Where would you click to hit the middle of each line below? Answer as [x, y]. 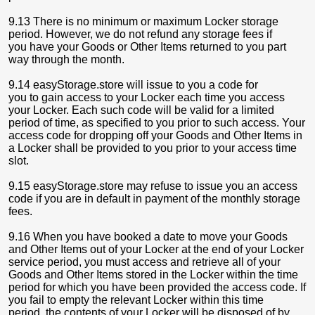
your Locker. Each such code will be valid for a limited [141, 110]
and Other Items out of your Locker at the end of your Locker [156, 249]
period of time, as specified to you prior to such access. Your [157, 123]
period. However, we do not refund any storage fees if [140, 34]
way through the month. [66, 59]
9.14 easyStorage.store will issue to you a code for [133, 85]
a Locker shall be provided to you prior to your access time [153, 148]
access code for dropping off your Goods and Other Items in [155, 135]
